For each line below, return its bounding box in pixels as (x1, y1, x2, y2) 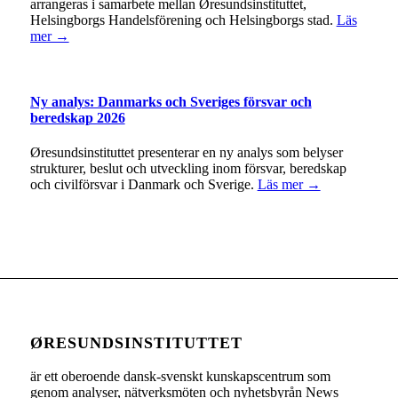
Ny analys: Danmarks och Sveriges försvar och (29, 93, 312, 109)
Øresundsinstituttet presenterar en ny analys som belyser (29, 144, 343, 160)
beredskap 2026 (29, 109, 125, 125)
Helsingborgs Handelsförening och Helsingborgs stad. (29, 12, 337, 28)
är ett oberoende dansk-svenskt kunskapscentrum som (29, 369, 330, 385)
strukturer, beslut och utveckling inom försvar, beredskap (29, 160, 346, 176)
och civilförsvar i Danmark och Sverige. (29, 176, 258, 192)
